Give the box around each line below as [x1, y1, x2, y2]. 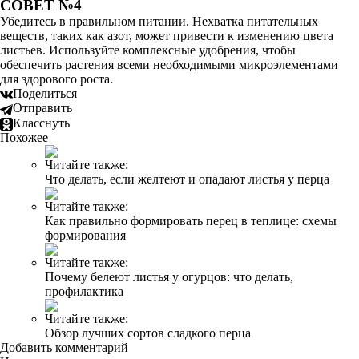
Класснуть [13, 115, 70, 130]
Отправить [13, 101, 72, 115]
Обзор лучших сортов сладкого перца [45, 325, 251, 340]
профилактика [45, 284, 123, 298]
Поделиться [13, 87, 77, 100]
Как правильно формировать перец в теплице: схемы [45, 213, 337, 228]
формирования [45, 228, 126, 242]
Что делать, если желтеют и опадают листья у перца [45, 171, 329, 186]
